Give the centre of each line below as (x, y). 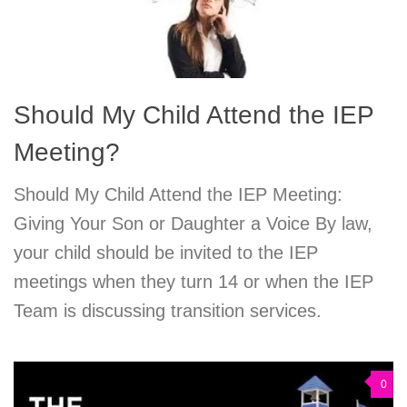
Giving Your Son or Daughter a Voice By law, (193, 224)
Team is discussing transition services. (168, 311)
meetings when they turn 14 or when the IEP (194, 282)
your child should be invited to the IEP (166, 253)
